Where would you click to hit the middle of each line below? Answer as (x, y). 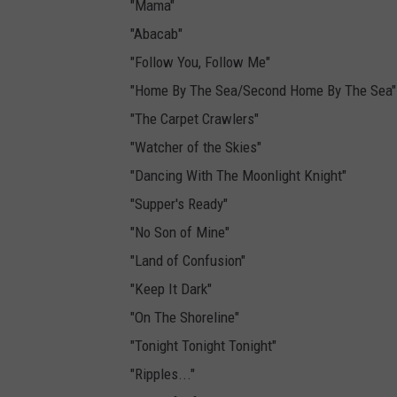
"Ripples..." (163, 374)
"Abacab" (156, 34)
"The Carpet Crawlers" (195, 119)
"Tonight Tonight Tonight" (203, 346)
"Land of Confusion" (188, 261)
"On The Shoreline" (185, 318)
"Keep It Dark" (171, 289)
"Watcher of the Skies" (196, 148)
